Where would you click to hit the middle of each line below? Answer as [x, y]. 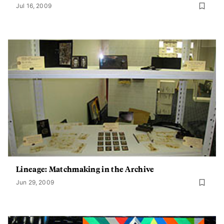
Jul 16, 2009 [34, 6]
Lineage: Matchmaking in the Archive [85, 169]
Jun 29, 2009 [35, 182]
